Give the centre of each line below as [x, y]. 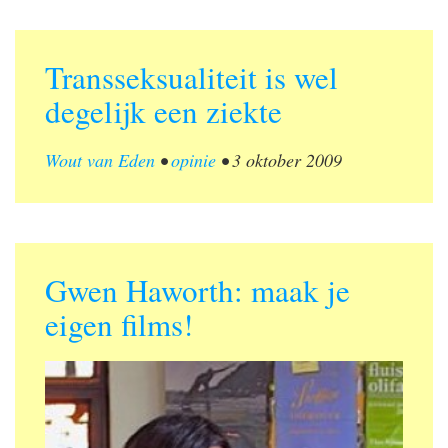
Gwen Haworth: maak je [197, 290]
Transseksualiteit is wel [191, 77]
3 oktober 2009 [287, 160]
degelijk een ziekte [163, 111]
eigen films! [119, 324]
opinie [193, 160]
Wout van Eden [100, 160]
